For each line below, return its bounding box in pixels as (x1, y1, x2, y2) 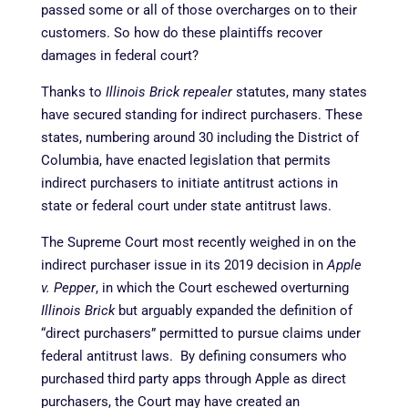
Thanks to (40, 83, 106, 100)
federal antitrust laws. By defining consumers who (40, 347, 347, 364)
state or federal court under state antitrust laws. (40, 197, 335, 214)
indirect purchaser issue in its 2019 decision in (40, 256, 327, 273)
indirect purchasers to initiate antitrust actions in (40, 174, 338, 191)
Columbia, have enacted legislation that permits (40, 151, 331, 168)
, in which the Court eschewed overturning (95, 279, 349, 296)
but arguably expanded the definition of (114, 301, 352, 319)
